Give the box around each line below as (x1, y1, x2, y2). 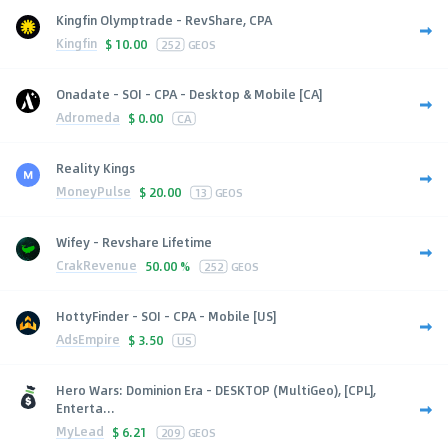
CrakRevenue (56, 256, 137, 275)
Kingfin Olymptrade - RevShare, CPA (56, 10, 272, 29)
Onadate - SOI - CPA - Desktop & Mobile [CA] (56, 84, 322, 103)
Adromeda (56, 108, 120, 127)
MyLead (56, 422, 104, 441)
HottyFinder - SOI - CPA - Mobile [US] (56, 306, 276, 325)
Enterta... (56, 398, 115, 417)
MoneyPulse (56, 182, 131, 201)
